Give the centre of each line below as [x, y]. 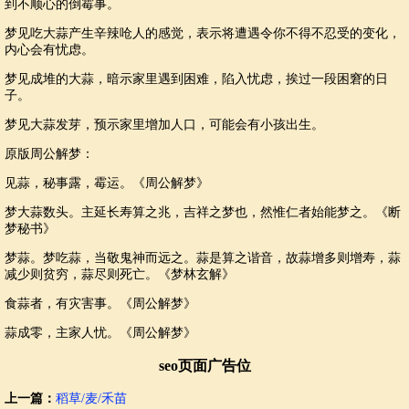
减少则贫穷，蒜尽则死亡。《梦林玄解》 [120, 274]
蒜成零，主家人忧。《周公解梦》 [100, 332]
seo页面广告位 [204, 365]
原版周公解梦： [49, 153]
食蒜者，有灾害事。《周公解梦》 [100, 303]
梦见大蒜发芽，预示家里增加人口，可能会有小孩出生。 [164, 124]
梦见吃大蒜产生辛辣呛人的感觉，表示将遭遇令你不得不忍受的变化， [203, 33]
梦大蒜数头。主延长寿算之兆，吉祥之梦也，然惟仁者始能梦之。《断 [203, 212]
